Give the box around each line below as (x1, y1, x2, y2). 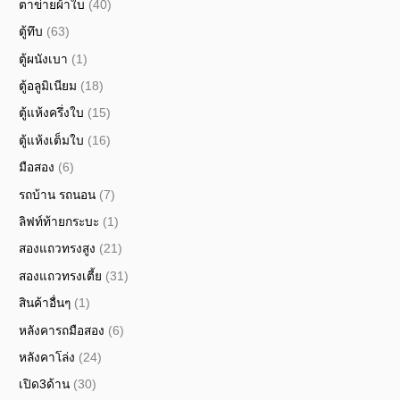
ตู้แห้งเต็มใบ (19, 133, 85, 147)
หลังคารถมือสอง (19, 323, 105, 337)
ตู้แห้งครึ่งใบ (19, 106, 85, 121)
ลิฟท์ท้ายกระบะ (19, 214, 100, 229)
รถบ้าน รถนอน (19, 187, 96, 202)
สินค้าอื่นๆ (19, 296, 71, 311)
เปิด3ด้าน (19, 378, 71, 392)
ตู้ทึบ (19, 25, 44, 39)
